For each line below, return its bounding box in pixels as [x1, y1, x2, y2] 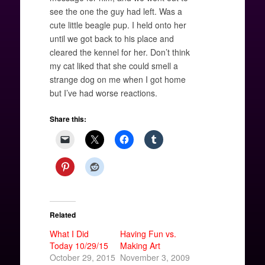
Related [49, 209, 76, 220]
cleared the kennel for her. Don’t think [49, 46, 190, 58]
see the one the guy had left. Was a [49, 5, 182, 17]
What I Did [49, 227, 89, 240]
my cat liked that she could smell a [49, 59, 178, 72]
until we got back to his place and [49, 32, 174, 44]
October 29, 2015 [49, 251, 115, 263]
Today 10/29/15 [49, 239, 108, 251]
